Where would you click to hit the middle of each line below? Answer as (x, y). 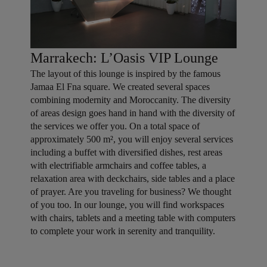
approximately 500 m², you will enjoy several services (131, 139)
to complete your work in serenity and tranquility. (122, 231)
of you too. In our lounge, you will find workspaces (127, 204)
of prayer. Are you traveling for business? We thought (131, 191)
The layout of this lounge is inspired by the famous (125, 73)
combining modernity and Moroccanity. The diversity (130, 100)
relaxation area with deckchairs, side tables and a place (132, 178)
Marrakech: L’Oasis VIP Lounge (124, 58)
